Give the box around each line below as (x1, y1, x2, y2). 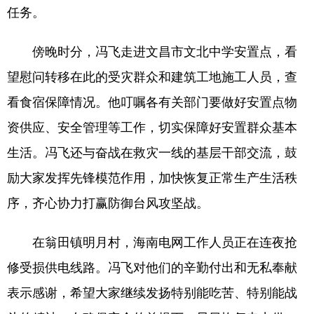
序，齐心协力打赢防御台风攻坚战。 (7, 193, 209, 211)
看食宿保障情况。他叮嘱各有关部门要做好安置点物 (7, 92, 297, 110)
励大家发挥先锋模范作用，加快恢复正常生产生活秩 (7, 168, 297, 186)
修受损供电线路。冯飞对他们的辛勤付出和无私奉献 (7, 257, 297, 275)
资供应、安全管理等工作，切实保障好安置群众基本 (7, 117, 297, 135)
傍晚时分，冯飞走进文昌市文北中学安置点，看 (7, 41, 297, 60)
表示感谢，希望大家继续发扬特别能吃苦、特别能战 (7, 282, 297, 301)
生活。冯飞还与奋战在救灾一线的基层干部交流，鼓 (7, 142, 297, 161)
